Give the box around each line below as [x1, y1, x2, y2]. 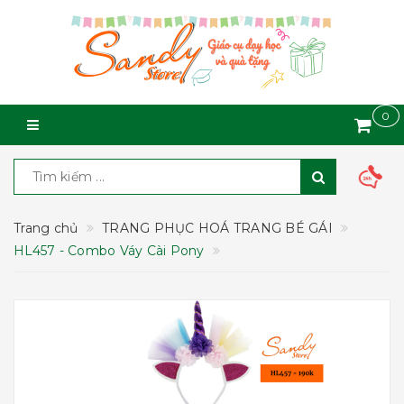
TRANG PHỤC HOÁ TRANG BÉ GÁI [102, 220, 333, 236]
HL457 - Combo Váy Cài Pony [14, 243, 205, 259]
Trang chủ [14, 220, 78, 236]
